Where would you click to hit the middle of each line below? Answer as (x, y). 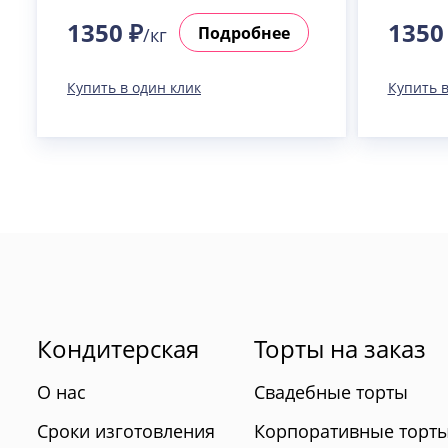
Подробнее (244, 32)
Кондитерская (118, 349)
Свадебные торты (330, 392)
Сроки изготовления (126, 431)
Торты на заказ (339, 349)
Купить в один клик (134, 88)
